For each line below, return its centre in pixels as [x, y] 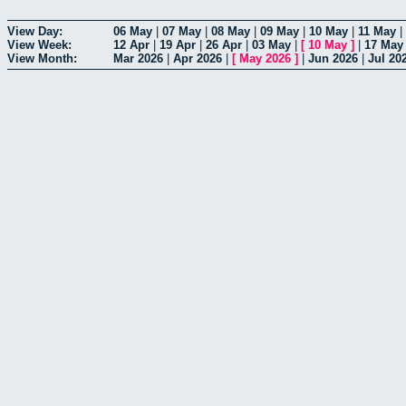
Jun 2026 [333, 58]
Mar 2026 [138, 58]
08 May [231, 31]
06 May [133, 31]
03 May [271, 44]
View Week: [39, 44]
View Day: [35, 31]
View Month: [42, 58]
